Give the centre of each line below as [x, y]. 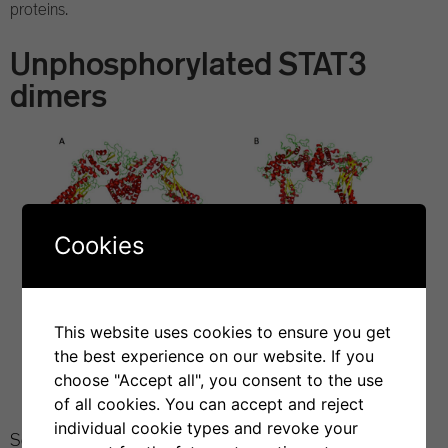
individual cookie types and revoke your [206, 427]
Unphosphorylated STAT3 [188, 63]
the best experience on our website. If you [214, 355]
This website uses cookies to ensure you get [223, 331]
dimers [58, 95]
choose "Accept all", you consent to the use [219, 379]
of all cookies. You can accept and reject [209, 403]
